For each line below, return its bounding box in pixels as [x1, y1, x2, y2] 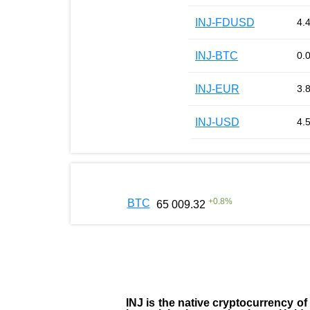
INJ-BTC [195, 49, 238, 62]
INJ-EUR [195, 82, 239, 95]
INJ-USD [195, 116, 239, 128]
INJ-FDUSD [195, 16, 255, 28]
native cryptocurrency [177, 296, 294, 309]
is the [146, 296, 178, 309]
